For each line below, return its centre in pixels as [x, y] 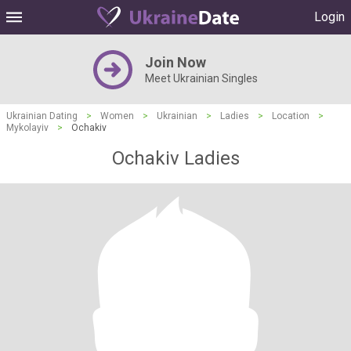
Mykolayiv [27, 128]
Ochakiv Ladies [175, 158]
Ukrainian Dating [42, 116]
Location [291, 116]
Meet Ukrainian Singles [201, 78]
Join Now [175, 62]
